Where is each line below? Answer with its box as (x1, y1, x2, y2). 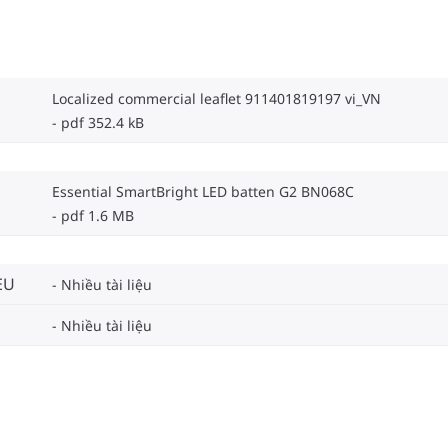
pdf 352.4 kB (61, 113, 144, 133)
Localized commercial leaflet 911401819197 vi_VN (52, 89, 381, 109)
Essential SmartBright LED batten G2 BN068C (52, 182, 354, 202)
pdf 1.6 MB (61, 206, 134, 226)
